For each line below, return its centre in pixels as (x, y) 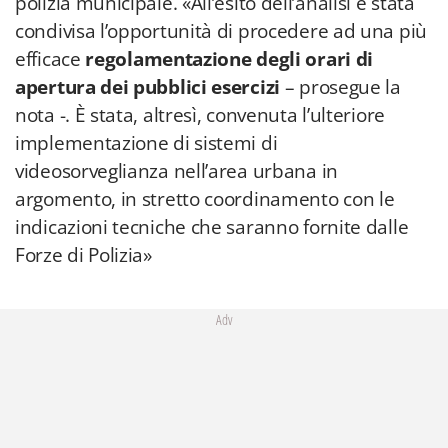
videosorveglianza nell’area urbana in (176, 171)
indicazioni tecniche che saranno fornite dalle (212, 227)
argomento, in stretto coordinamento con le (205, 199)
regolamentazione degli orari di (229, 59)
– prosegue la (342, 87)
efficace (50, 59)
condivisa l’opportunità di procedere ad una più (221, 31)
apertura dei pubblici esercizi (150, 87)
